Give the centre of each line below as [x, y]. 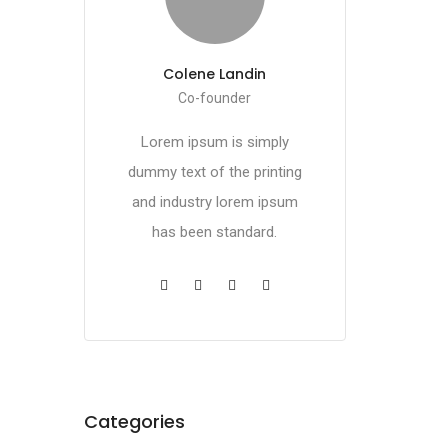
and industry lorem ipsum [214, 202]
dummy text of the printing [214, 172]
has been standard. [214, 232]
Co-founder [214, 98]
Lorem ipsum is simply [214, 142]
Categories [134, 421]
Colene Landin [214, 74]
